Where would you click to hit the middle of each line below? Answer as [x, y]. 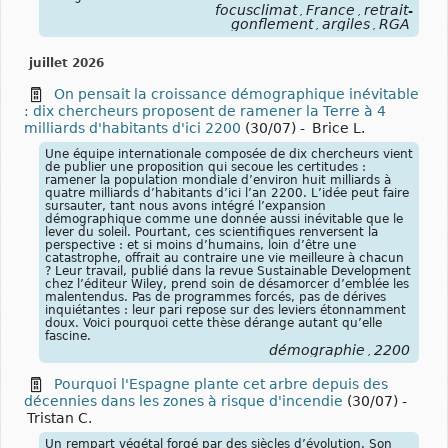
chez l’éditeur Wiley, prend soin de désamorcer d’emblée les [227, 283]
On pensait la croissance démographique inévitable [236, 93]
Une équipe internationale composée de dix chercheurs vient [229, 153]
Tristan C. [59, 417]
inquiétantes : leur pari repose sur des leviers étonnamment [225, 309]
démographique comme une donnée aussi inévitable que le [224, 218]
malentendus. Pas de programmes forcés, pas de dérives [215, 296]
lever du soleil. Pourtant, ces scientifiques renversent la [211, 231]
